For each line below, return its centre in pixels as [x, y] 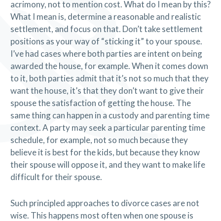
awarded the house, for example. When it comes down [109, 66]
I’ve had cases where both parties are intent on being [106, 54]
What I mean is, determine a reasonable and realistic [105, 17]
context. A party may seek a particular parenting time [108, 128]
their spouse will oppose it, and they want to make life [108, 165]
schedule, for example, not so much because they [99, 140]
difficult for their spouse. [56, 177]
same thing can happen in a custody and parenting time [110, 115]
